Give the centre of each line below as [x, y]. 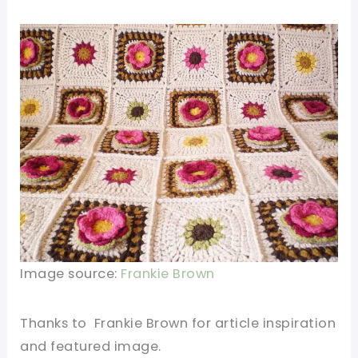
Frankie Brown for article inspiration [215, 323]
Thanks [44, 323]
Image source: [71, 274]
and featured [67, 346]
